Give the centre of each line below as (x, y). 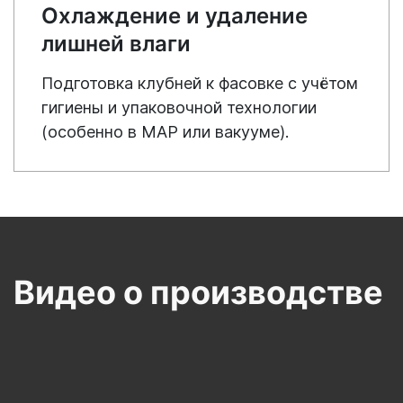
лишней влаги (116, 44)
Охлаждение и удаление (175, 16)
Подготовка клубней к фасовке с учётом (200, 84)
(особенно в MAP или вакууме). (165, 132)
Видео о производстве (198, 293)
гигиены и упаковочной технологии (179, 108)
